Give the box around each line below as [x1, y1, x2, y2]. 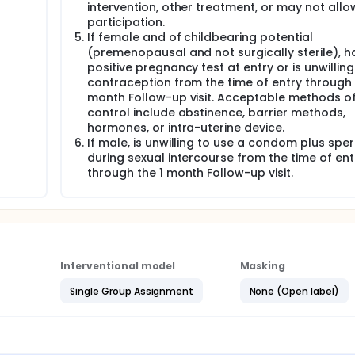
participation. [87, 14, 165, 30]
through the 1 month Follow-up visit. [87, 165, 293, 181]
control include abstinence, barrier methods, [87, 105, 345, 120]
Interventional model [60, 259, 176, 273]
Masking [239, 259, 286, 273]
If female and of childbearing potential [87, 29, 313, 45]
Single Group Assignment [70, 284, 194, 298]
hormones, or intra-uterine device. [87, 120, 284, 136]
